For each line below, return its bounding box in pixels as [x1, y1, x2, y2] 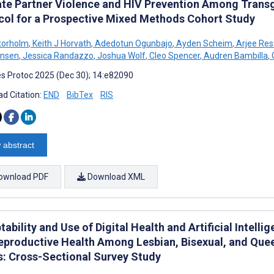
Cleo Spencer [147, 50, 200, 61]
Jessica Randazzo [21, 50, 94, 61]
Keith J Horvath [31, 38, 91, 48]
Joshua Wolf [95, 50, 146, 61]
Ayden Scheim [174, 38, 232, 48]
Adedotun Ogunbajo [93, 38, 172, 48]
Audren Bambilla [202, 50, 268, 61]
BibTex [67, 89, 93, 100]
